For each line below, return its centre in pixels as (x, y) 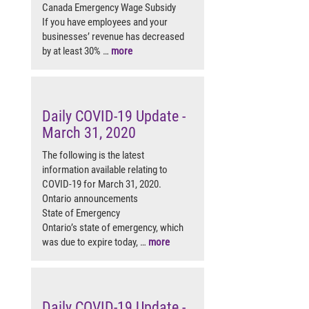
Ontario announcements (90, 198)
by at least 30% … (77, 51)
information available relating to (105, 169)
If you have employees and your (105, 22)
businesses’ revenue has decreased (113, 36)
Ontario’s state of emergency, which (113, 227)
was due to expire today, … (95, 242)
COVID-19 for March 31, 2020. (103, 184)
